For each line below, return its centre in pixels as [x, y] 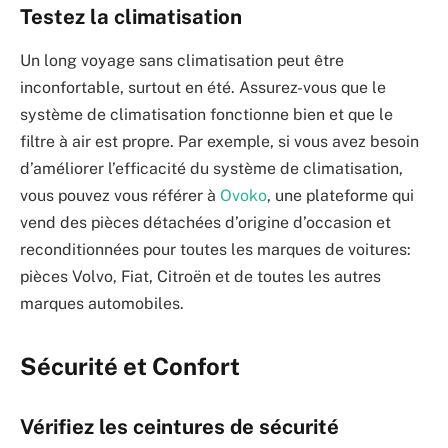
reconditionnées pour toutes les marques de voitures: [215, 250]
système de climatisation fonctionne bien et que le [206, 115]
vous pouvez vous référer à [120, 196]
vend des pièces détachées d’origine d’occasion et [205, 223]
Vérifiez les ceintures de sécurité [179, 427]
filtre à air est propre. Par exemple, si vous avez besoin [219, 142]
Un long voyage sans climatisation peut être [182, 61]
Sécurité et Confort [130, 366]
